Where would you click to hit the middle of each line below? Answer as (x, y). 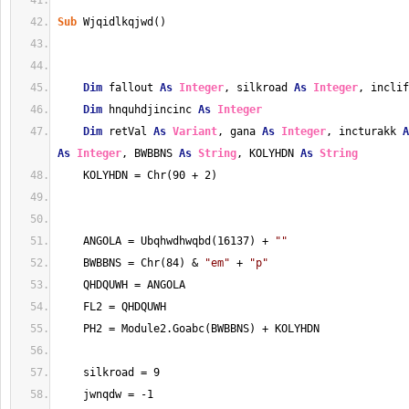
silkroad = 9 (109, 372)
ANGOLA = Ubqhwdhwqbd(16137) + (166, 241)
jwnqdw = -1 (105, 394)
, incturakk (364, 131)
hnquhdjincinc (150, 110)
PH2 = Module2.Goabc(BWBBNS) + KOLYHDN (189, 329)
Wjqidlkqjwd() (121, 22)
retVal (128, 131)
